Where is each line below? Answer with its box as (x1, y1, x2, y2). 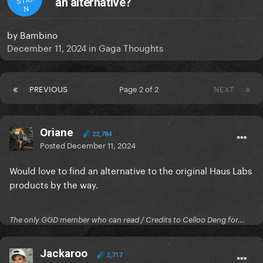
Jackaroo (40, 247, 87, 261)
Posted (40, 139, 67, 151)
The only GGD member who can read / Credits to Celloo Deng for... (9, 215, 245, 225)
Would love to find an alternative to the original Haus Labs (9, 163, 252, 177)
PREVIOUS (29, 82, 68, 95)
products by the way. (9, 177, 98, 191)
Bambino (20, 27, 58, 42)
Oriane (40, 126, 73, 140)
